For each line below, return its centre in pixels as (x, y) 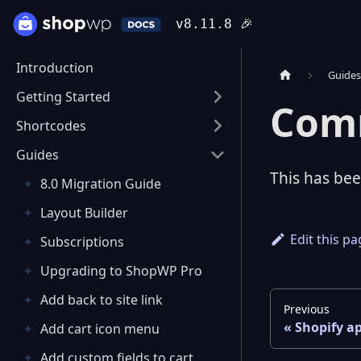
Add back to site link (102, 300)
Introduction (55, 68)
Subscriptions (82, 242)
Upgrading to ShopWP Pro (121, 271)
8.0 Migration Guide (101, 184)
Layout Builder (84, 213)
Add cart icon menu (100, 329)
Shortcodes (51, 126)
